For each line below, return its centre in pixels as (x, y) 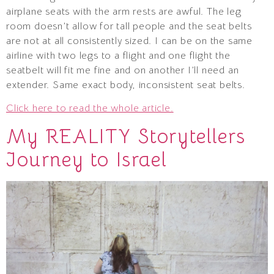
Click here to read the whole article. (90, 109)
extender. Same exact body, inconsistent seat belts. (126, 85)
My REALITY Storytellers (126, 136)
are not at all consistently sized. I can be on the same (129, 41)
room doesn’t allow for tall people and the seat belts (129, 26)
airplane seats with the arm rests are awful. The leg (124, 11)
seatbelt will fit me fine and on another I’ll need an (123, 70)
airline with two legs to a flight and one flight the (118, 55)
